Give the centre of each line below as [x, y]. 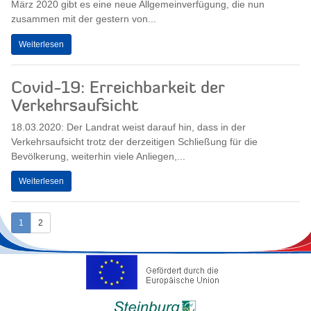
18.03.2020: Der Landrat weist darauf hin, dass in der [128, 127]
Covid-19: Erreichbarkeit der [118, 89]
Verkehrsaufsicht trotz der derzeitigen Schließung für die [134, 141]
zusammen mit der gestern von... [84, 19]
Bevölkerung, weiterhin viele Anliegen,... [98, 156]
